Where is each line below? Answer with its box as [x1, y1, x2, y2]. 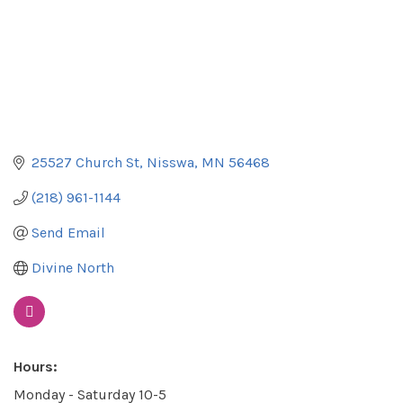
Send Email [31, 224, 105, 242]
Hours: [13, 358, 58, 376]
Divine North [31, 259, 114, 277]
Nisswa [147, 154, 194, 172]
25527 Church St [31, 154, 139, 172]
